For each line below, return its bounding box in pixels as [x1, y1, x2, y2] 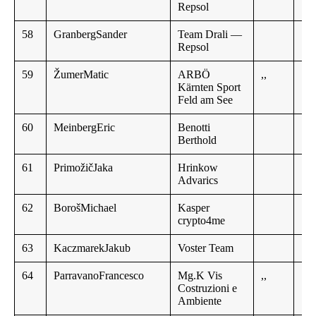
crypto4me [178, 214, 225, 227]
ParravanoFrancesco [54, 269, 144, 282]
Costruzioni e [178, 282, 237, 295]
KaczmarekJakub [54, 242, 130, 255]
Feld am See [178, 94, 233, 107]
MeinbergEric [54, 121, 115, 134]
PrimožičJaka [54, 162, 113, 174]
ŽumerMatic [54, 68, 109, 81]
